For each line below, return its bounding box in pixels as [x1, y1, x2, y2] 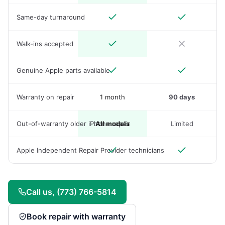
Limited [170, 120, 193, 128]
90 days [169, 93, 195, 101]
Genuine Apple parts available [17, 66, 110, 74]
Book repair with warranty [27, 211, 126, 221]
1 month [100, 93, 125, 101]
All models [95, 120, 130, 128]
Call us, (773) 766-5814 [26, 187, 117, 197]
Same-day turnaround [17, 13, 85, 21]
